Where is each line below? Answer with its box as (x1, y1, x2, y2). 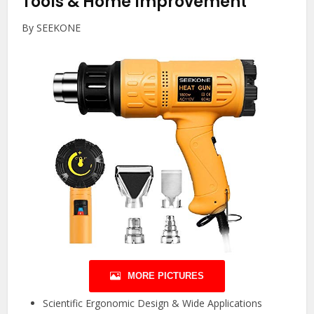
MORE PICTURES (128, 271, 204, 282)
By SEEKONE (22, 21, 81, 35)
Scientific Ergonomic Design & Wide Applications (43, 296, 263, 310)
